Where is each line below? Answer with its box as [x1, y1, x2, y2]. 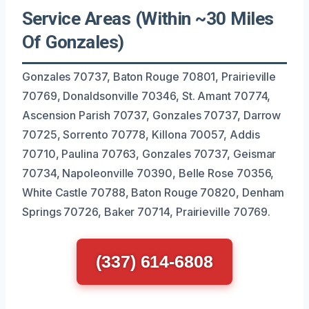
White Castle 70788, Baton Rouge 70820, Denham [22, 185, 285, 199]
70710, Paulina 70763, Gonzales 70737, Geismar [22, 146, 277, 161]
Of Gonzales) [22, 31, 124, 52]
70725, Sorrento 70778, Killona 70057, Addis [22, 127, 260, 141]
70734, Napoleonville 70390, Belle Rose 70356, [22, 166, 275, 180]
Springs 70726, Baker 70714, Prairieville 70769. [22, 204, 271, 219]
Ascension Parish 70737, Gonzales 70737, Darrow [22, 108, 281, 122]
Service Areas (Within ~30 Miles [22, 8, 274, 29]
